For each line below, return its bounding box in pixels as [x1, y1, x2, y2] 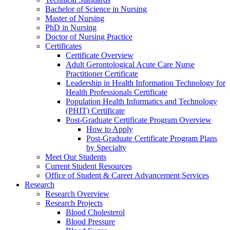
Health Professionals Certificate [66, 88, 167, 97]
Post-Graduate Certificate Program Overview [66, 116, 212, 125]
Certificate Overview [66, 51, 133, 60]
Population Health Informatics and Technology [66, 97, 217, 106]
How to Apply [86, 125, 133, 134]
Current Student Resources [45, 162, 132, 171]
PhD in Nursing [45, 23, 97, 32]
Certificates [45, 42, 82, 51]
